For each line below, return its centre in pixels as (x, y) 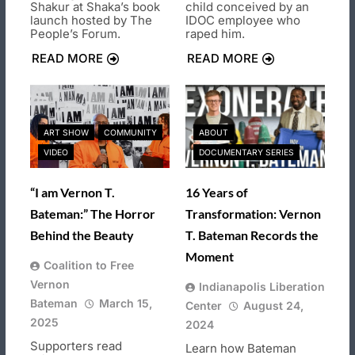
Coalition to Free (89, 265)
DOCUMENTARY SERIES (246, 153)
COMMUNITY (130, 133)
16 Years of (217, 193)
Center (204, 306)
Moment (210, 257)
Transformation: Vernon (253, 214)
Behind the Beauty (82, 235)
